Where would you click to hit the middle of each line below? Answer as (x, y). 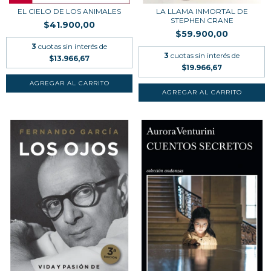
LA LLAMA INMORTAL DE (202, 11)
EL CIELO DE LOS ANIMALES (69, 11)
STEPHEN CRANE (202, 20)
